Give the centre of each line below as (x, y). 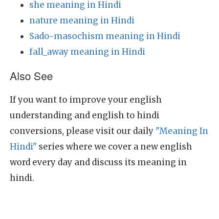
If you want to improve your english (86, 100)
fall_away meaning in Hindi (87, 52)
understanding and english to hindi (85, 115)
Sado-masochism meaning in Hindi (105, 36)
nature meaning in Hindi (82, 21)
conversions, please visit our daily (83, 131)
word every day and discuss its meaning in (98, 162)
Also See (31, 76)
